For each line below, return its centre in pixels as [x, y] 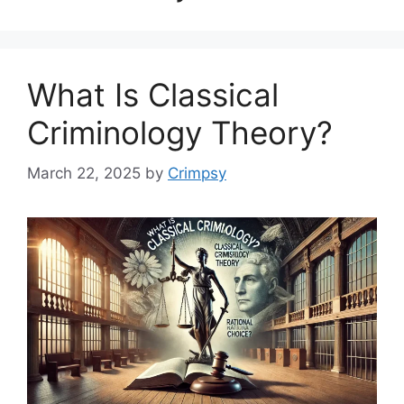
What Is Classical [153, 95]
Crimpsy [197, 173]
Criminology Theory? [180, 133]
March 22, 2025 [84, 173]
